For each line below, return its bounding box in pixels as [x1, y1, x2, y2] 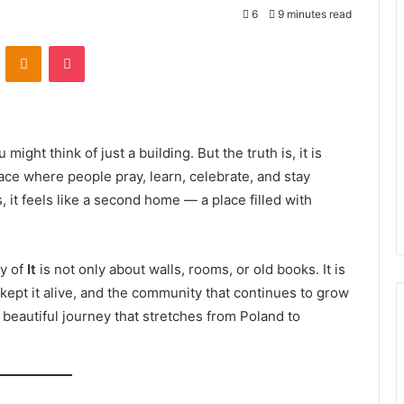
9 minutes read [275, 7, 352, 21]
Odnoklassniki [41, 38, 118, 53]
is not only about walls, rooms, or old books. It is [36, 261, 345, 279]
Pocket [84, 38, 123, 53]
